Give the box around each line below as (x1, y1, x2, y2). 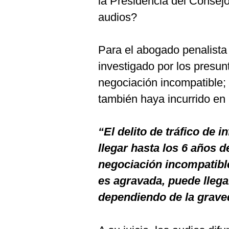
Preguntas (12, 22, 48, 31)
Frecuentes (12, 31, 51, 39)
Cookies (12, 6, 40, 14)
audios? (98, 11, 137, 24)
